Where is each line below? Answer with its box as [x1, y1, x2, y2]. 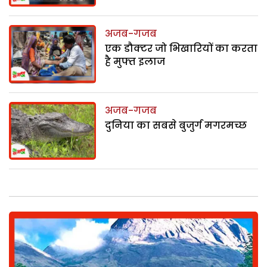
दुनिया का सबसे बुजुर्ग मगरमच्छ [105, 118, 247, 132]
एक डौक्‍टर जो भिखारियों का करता [105, 42, 258, 56]
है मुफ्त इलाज [105, 55, 166, 69]
